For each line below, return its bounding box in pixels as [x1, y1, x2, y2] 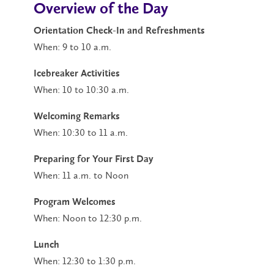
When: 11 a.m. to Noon [34, 169, 128, 182]
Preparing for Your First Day [34, 155, 154, 165]
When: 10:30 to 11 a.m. [34, 127, 128, 139]
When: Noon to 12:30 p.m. [34, 212, 142, 224]
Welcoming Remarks [34, 112, 120, 122]
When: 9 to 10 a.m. [34, 41, 111, 53]
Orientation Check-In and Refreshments [34, 26, 205, 37]
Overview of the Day [34, 1, 168, 17]
